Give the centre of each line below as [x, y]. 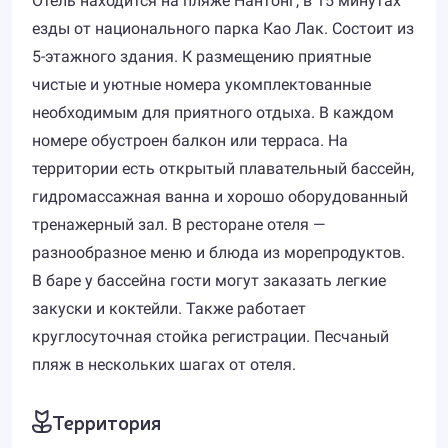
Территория [106, 421]
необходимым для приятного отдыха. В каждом [213, 112]
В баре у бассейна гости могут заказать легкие [209, 280]
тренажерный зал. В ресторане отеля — [178, 224]
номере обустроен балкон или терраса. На [190, 140]
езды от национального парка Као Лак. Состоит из [223, 28]
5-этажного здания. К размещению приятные [201, 56]
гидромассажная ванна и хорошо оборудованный [220, 196]
